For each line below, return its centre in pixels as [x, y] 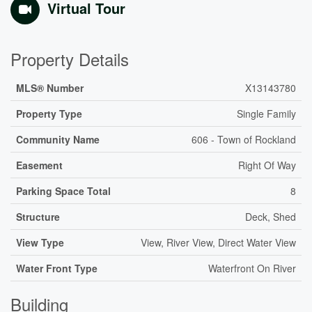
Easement [39, 165]
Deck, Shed [271, 217]
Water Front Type [57, 268]
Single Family [266, 114]
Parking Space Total [63, 191]
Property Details [70, 59]
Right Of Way [267, 165]
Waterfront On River [252, 268]
